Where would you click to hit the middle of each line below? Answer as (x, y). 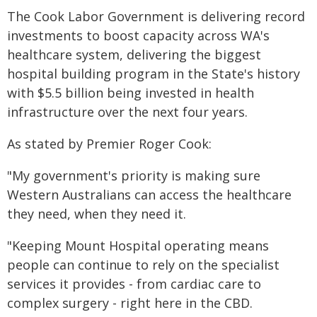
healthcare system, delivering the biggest (134, 54)
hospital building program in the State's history (154, 74)
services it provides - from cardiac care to (134, 284)
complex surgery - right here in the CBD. (130, 303)
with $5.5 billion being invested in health (131, 93)
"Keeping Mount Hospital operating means (138, 246)
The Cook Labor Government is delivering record (156, 16)
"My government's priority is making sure (134, 175)
